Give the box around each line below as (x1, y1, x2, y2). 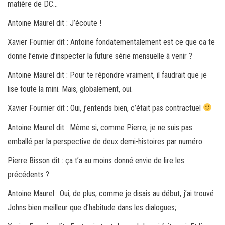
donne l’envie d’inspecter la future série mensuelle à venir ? (8, 51, 192, 61)
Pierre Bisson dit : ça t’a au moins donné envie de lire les (8, 155, 184, 165)
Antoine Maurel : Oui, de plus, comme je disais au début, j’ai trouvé (8, 188, 214, 198)
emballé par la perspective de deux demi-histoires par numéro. (8, 136, 204, 146)
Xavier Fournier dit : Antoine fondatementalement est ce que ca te (8, 37, 215, 47)
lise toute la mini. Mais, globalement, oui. (8, 84, 133, 94)
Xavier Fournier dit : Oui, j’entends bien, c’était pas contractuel (8, 103, 203, 113)
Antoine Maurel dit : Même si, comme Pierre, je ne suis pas (8, 122, 192, 132)
